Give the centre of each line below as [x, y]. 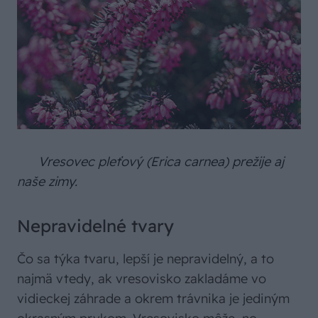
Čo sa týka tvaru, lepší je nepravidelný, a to [146, 258]
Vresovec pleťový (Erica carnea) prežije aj [161, 161]
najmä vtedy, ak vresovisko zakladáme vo [142, 278]
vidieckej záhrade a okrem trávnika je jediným [153, 298]
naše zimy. [49, 181]
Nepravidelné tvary [95, 225]
